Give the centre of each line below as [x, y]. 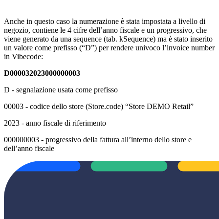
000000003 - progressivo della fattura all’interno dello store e [98, 139]
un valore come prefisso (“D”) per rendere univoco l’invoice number [109, 47]
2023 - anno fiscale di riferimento [55, 123]
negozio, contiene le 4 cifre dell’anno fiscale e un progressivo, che [105, 30]
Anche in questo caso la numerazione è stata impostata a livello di [105, 21]
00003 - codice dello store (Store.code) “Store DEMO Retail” [99, 106]
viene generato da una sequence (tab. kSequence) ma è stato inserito [108, 39]
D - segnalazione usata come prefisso [61, 89]
